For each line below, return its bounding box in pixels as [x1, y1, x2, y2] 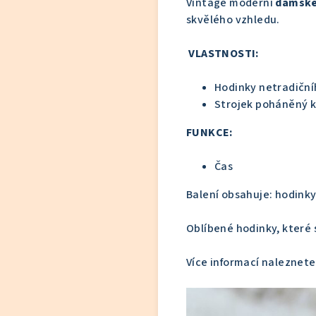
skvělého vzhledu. [186, 12, 280, 28]
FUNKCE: [186, 125, 233, 140]
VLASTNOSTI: [186, 46, 259, 61]
